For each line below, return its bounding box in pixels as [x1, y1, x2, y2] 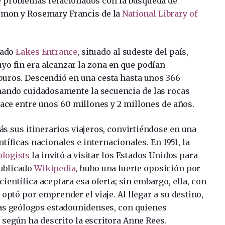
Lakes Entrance [16, 46, 77, 57]
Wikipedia [34, 163, 76, 173]
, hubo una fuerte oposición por [75, 163, 201, 173]
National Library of [122, 8, 197, 19]
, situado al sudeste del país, [77, 46, 188, 57]
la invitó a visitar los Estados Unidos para [30, 150, 198, 160]
